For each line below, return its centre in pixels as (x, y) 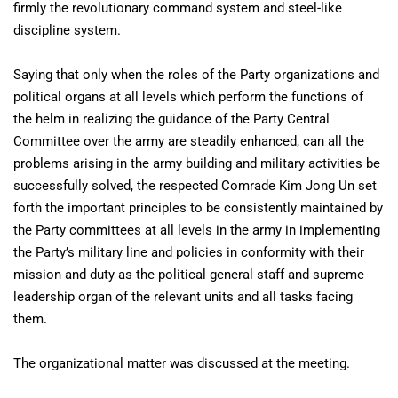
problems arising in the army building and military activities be (197, 164)
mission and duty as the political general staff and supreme (189, 275)
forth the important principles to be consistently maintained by (198, 208)
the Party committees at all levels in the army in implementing (197, 231)
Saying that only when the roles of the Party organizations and (196, 75)
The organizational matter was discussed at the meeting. (182, 364)
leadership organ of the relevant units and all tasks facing (183, 297)
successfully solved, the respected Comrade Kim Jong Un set (195, 186)
